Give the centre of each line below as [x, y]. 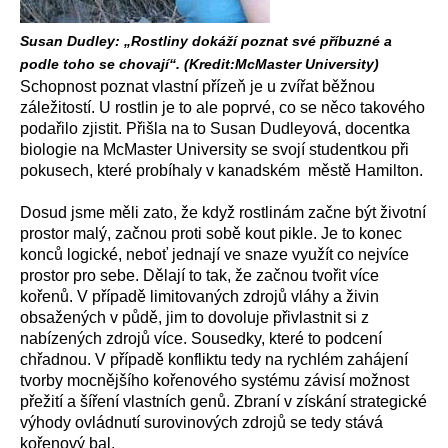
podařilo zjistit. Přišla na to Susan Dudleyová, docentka [215, 128]
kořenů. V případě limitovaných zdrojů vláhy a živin [199, 296]
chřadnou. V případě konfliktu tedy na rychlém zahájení [214, 359]
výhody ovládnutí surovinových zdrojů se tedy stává [201, 422]
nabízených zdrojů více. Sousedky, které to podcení [201, 338]
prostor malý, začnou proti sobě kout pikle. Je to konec [211, 233]
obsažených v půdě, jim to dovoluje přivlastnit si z [194, 317]
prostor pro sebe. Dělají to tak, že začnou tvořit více [199, 275]
